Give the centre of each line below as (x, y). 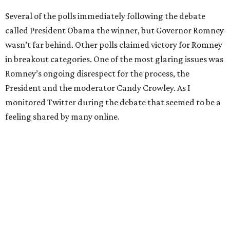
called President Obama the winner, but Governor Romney (114, 30)
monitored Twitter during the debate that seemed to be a (113, 102)
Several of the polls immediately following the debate (105, 16)
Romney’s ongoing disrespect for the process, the (97, 73)
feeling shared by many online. (62, 117)
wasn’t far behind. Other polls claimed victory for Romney (114, 45)
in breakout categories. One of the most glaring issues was (114, 59)
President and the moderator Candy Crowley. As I (98, 88)
